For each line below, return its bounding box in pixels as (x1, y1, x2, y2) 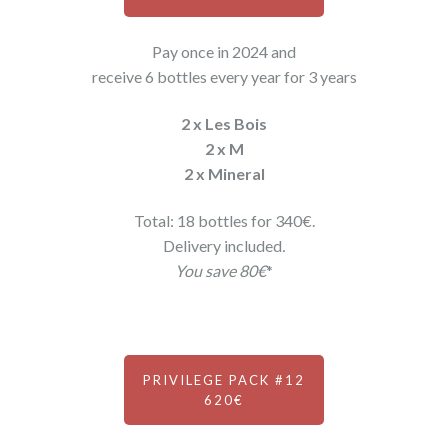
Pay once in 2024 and (152, 42, 296, 61)
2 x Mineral (183, 164, 265, 183)
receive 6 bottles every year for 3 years (91, 67, 357, 86)
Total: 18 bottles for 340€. (133, 211, 315, 230)
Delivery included (163, 236, 282, 255)
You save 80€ (175, 261, 266, 280)
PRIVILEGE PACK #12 (143, 372, 305, 388)
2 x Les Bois (181, 114, 267, 133)
